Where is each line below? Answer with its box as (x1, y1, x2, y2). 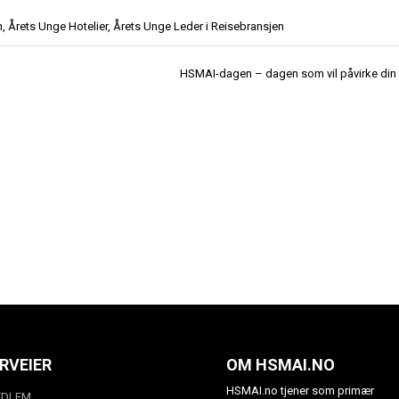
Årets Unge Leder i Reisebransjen (113, 20, 284, 34)
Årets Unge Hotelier (8, 20, 108, 34)
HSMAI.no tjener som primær (226, 383, 374, 397)
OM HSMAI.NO (226, 354, 335, 374)
